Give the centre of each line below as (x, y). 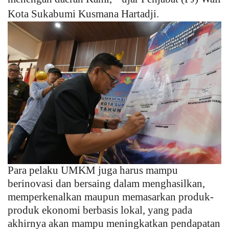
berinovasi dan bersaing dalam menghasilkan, (106, 184)
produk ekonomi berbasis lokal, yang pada (100, 210)
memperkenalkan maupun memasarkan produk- (111, 197)
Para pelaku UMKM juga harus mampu (93, 170)
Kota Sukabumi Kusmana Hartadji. (83, 14)
